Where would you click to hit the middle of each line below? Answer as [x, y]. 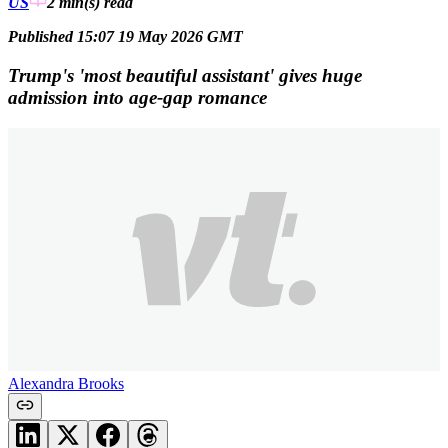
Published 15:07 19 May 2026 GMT [125, 37]
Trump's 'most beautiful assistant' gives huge [185, 75]
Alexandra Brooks [66, 383]
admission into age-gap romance [137, 97]
